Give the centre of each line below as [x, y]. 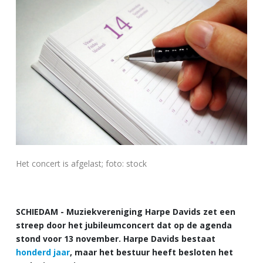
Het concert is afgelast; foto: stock [81, 163]
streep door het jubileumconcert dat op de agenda [124, 225]
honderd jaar [43, 252]
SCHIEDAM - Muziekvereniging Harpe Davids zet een [126, 211]
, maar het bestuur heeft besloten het [151, 252]
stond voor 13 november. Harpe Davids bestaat [116, 238]
